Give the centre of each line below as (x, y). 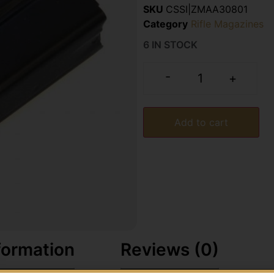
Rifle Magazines (227, 24)
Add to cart (201, 123)
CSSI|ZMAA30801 (207, 9)
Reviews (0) (170, 249)
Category (165, 24)
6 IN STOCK (170, 44)
